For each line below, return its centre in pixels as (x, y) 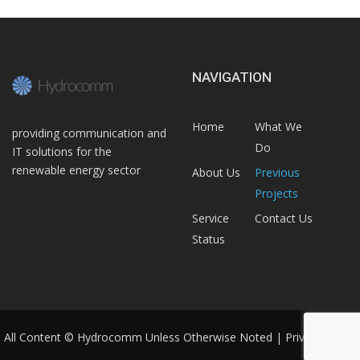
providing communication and (89, 133)
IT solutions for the (62, 151)
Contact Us (283, 218)
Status (209, 239)
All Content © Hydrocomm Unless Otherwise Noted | (145, 337)
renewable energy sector (76, 170)
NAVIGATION (232, 77)
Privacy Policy (321, 337)
